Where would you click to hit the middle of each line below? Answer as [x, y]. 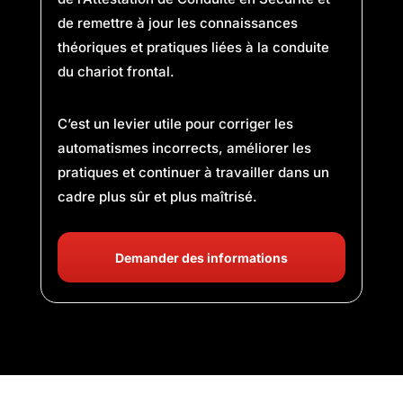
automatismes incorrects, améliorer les [184, 148]
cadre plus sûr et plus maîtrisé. [157, 197]
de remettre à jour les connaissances [177, 23]
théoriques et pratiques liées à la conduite [193, 47]
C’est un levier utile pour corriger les [175, 124]
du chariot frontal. [116, 72]
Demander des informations [201, 257]
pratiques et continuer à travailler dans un [193, 172]
